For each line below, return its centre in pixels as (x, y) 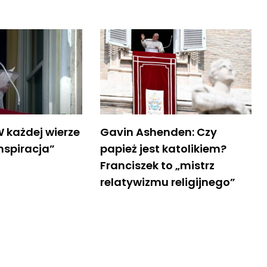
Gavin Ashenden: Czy (158, 132)
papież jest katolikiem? (163, 148)
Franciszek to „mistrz (157, 165)
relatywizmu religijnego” (167, 182)
